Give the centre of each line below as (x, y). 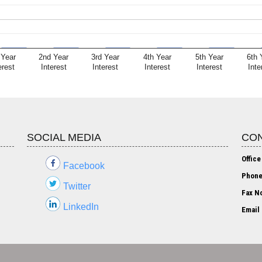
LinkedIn (81, 207)
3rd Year (106, 57)
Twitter (77, 187)
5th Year (209, 57)
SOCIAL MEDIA (64, 138)
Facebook (84, 166)
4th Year (157, 57)
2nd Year (54, 57)
